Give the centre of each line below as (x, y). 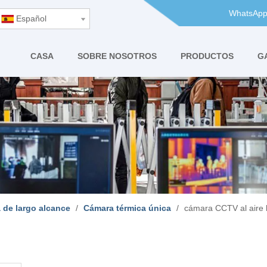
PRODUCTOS (207, 56)
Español (31, 18)
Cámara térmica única (127, 208)
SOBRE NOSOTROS (117, 56)
